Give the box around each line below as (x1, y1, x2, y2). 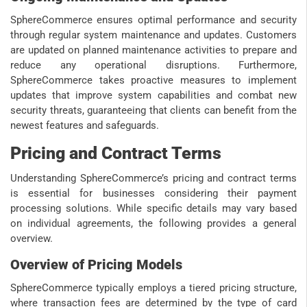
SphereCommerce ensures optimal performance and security (10, 14, 297, 27)
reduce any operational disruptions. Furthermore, (10, 59, 297, 72)
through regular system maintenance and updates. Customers (10, 29, 297, 42)
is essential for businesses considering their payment (10, 187, 297, 200)
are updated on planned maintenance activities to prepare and (10, 44, 297, 57)
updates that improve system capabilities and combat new (10, 89, 297, 102)
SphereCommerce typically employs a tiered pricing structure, (10, 282, 297, 295)
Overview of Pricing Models (10, 256, 182, 273)
